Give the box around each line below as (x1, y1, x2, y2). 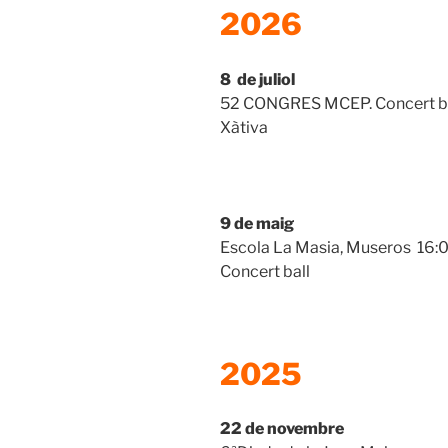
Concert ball (220, 261, 310, 281)
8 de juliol (220, 69, 295, 89)
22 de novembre (220, 419, 344, 439)
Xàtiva (220, 117, 268, 137)
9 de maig (220, 213, 294, 233)
